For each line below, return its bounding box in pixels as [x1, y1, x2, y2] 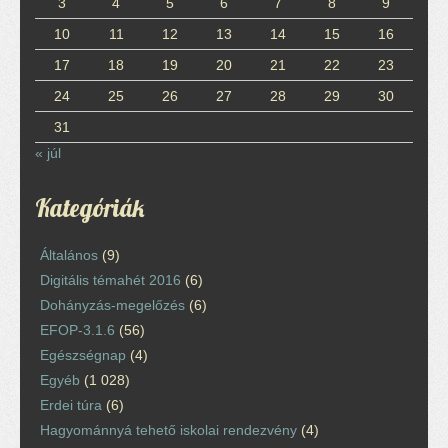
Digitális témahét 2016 [40, 271, 181, 288]
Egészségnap [40, 346, 126, 363]
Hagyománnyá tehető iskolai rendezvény [40, 421, 297, 438]
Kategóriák [35, 191, 145, 223]
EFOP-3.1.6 [40, 321, 115, 338]
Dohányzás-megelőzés [40, 296, 185, 313]
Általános [40, 246, 98, 263]
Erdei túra [40, 396, 102, 413]
